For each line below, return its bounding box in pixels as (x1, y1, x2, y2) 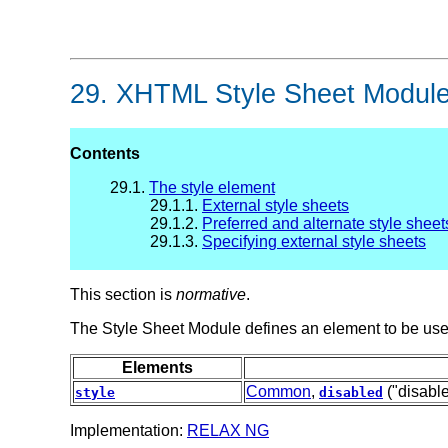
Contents (70, 145, 140, 163)
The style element (149, 179, 275, 197)
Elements (122, 359, 193, 377)
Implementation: (70, 422, 187, 440)
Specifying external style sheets (202, 233, 426, 251)
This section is (70, 286, 176, 304)
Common (246, 383, 311, 401)
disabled (319, 385, 383, 401)
